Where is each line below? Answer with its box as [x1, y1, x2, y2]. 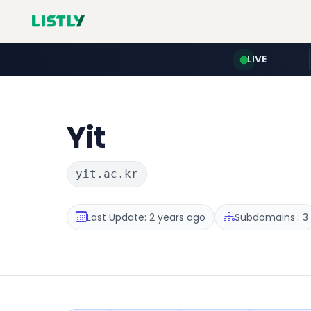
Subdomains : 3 [235, 210, 308, 224]
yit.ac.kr [76, 167, 138, 180]
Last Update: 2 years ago [87, 210, 205, 224]
